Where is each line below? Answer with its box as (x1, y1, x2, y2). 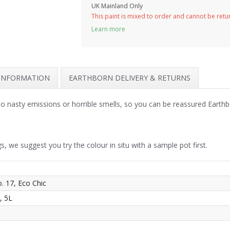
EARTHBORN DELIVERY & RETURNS (69, 73, 190, 83)
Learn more (91, 25, 125, 34)
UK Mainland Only (91, 2, 143, 11)
